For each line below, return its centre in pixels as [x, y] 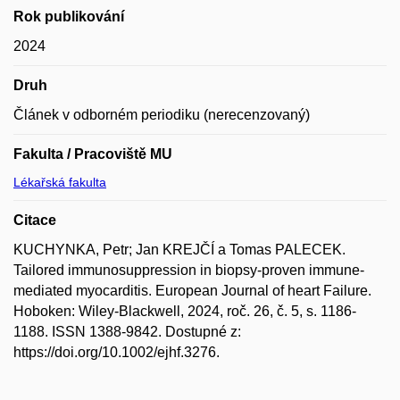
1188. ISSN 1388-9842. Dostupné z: [127, 331]
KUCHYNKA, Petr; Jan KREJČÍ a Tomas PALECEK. [179, 249]
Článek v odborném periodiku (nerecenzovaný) [162, 114]
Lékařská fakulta [60, 182]
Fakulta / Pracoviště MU [93, 154]
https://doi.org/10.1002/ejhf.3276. [117, 352]
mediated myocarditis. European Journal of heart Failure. [192, 290]
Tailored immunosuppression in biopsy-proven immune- [189, 270]
